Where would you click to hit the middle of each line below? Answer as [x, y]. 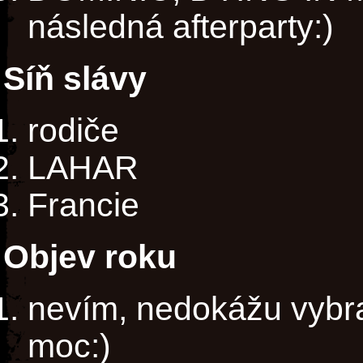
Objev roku [90, 257]
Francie [83, 205]
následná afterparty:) [181, 27]
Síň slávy [75, 79]
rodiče [73, 130]
